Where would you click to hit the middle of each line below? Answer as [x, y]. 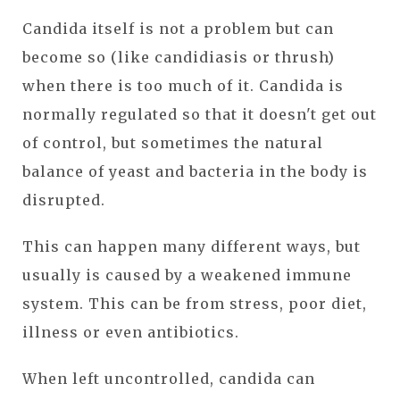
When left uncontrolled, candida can [169, 378]
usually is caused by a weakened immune [187, 275]
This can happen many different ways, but [192, 246]
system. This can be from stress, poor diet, [195, 303]
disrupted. [64, 200]
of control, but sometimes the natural [173, 142]
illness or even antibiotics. [131, 332]
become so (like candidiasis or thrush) [179, 57]
